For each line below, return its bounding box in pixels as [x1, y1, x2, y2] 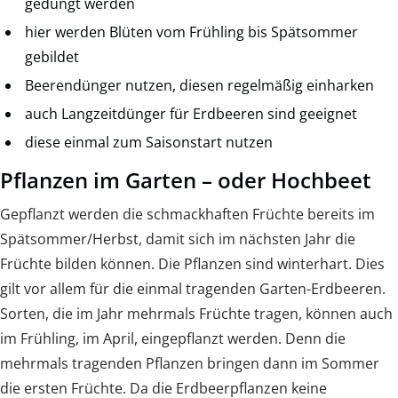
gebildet [25, 47, 79, 68]
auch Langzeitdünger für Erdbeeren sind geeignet [25, 104, 357, 124]
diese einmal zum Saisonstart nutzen [25, 132, 273, 153]
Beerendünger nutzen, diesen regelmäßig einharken [25, 76, 374, 96]
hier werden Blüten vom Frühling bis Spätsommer [25, 22, 358, 43]
